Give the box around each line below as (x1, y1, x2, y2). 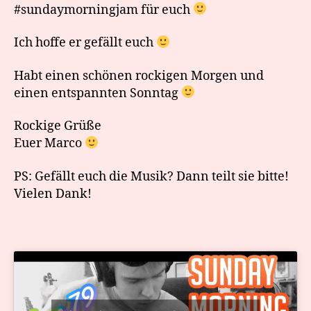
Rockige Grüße (14, 118, 101, 134)
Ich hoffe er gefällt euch (14, 35, 156, 51)
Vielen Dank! (14, 185, 92, 202)
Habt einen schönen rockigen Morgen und (14, 67, 264, 84)
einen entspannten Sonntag (14, 85, 181, 101)
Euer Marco (14, 135, 85, 151)
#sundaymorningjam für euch (14, 1, 193, 18)
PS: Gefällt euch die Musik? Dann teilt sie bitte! (14, 168, 289, 185)
